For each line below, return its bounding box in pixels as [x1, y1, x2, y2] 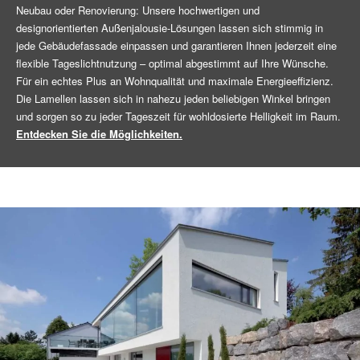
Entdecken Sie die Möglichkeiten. [16, 125, 182, 141]
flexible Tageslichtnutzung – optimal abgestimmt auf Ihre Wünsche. [16, 55, 329, 71]
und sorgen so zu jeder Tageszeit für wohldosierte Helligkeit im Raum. [16, 108, 341, 124]
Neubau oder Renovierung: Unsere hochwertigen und [16, 2, 260, 18]
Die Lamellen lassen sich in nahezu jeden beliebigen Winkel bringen [16, 90, 330, 106]
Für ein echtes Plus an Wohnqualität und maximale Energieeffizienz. [16, 72, 333, 88]
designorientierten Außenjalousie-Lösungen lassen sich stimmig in [16, 19, 323, 35]
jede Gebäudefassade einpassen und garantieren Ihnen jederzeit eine [16, 37, 337, 53]
